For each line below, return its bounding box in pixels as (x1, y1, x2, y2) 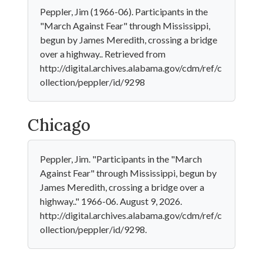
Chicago (28, 114, 90, 136)
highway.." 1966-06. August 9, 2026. (40, 195, 182, 207)
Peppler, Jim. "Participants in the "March (40, 153, 202, 164)
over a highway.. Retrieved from (40, 48, 166, 59)
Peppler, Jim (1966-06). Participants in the (40, 6, 208, 17)
